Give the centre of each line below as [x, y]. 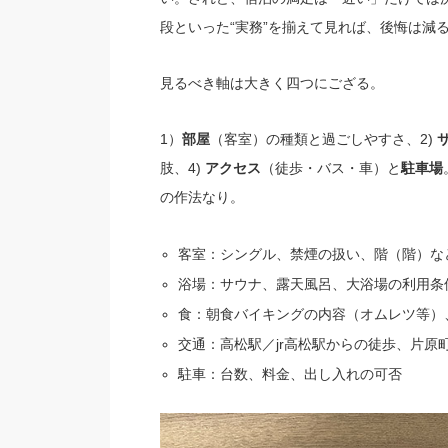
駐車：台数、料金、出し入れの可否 [289, 374]
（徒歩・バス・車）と [330, 168]
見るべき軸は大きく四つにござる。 [271, 83]
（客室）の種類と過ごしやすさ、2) [323, 139]
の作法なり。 [201, 197]
